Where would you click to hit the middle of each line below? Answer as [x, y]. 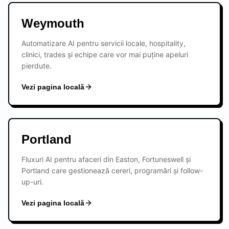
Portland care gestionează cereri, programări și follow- [112, 170]
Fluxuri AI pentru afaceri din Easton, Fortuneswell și [106, 159]
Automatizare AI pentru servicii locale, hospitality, [104, 43]
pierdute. [37, 66]
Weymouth [53, 23]
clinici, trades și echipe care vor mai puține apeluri [105, 54]
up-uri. [32, 182]
